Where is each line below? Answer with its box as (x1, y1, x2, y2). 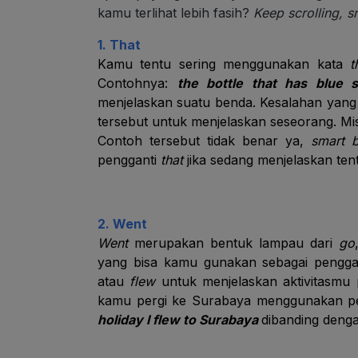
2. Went (97, 216, 147, 232)
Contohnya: (97, 75, 177, 91)
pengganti (97, 152, 161, 168)
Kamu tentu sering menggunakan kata (97, 56, 351, 72)
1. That (97, 37, 141, 53)
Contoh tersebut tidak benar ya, (97, 133, 312, 149)
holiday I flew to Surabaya (97, 312, 261, 328)
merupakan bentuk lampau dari (134, 235, 340, 251)
